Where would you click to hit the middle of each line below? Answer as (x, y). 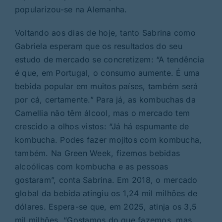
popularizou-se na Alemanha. (71, 10)
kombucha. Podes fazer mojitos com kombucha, (108, 140)
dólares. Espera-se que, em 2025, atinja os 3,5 (106, 207)
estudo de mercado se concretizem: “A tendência (110, 60)
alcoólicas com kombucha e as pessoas (91, 167)
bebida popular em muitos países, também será (106, 86)
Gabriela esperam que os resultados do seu (98, 46)
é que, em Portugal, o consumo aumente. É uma (107, 73)
